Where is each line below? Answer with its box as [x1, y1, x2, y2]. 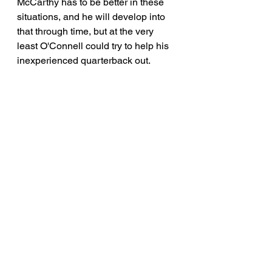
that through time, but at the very [17, 25, 156, 37]
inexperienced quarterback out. [17, 54, 151, 66]
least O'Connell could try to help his [17, 39, 171, 52]
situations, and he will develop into [17, 10, 168, 22]
